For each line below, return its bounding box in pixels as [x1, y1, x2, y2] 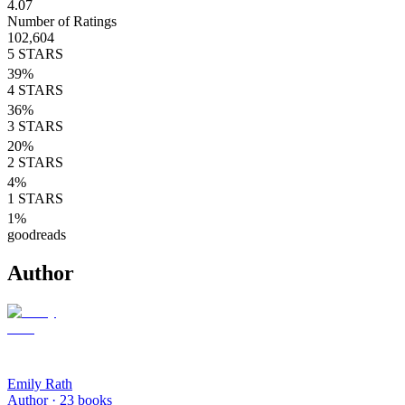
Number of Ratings [7, 13, 117, 29]
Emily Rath [7, 375, 72, 391]
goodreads [7, 226, 66, 242]
